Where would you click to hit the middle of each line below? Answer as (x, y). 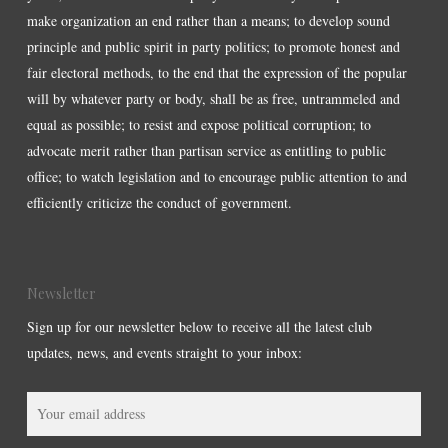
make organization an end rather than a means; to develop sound (208, 20)
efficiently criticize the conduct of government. (159, 202)
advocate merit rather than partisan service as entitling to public (206, 150)
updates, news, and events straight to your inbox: (164, 352)
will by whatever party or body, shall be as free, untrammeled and (213, 98)
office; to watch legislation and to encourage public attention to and (216, 176)
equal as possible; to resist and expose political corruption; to (198, 124)
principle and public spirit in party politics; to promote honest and (213, 46)
